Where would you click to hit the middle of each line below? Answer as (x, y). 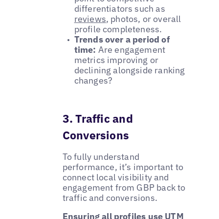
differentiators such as (120, 9)
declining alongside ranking (130, 70)
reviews (90, 19)
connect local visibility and (116, 177)
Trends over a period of (122, 40)
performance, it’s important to (123, 167)
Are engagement (131, 50)
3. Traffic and (98, 119)
